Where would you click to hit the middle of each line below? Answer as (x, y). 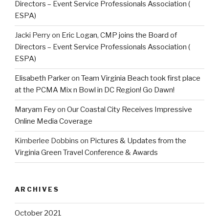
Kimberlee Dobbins (47, 141)
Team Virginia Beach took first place (141, 78)
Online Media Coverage (54, 121)
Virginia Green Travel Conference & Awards (86, 153)
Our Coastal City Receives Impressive (130, 110)
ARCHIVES (37, 189)
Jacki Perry (33, 35)
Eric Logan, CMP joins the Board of (119, 35)
